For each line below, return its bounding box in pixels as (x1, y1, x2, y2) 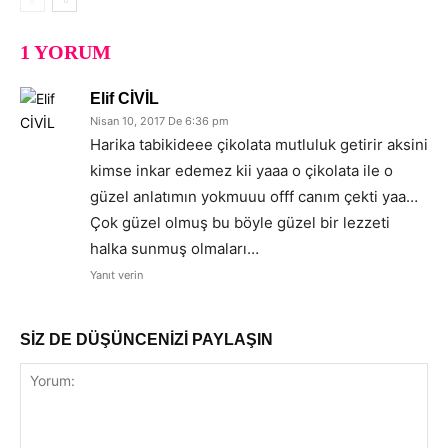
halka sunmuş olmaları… (90, 238, 259, 258)
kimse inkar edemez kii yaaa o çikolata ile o (90, 160, 393, 180)
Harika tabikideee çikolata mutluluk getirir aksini (90, 134, 428, 154)
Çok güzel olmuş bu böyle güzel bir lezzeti (90, 212, 390, 232)
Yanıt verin (90, 267, 143, 282)
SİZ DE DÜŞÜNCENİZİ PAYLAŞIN (20, 330, 273, 348)
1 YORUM (20, 40, 111, 63)
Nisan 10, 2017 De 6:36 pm (90, 113, 229, 128)
